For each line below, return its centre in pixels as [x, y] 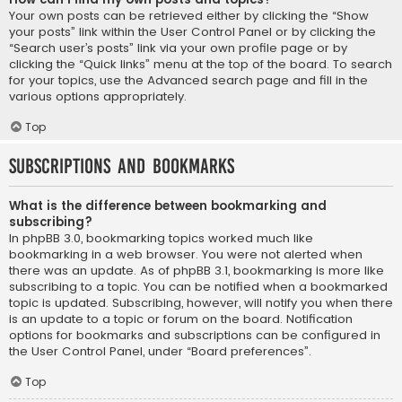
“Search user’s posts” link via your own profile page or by [178, 48]
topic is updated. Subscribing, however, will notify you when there [201, 303]
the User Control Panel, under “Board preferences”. [160, 352]
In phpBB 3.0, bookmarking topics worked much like [161, 239]
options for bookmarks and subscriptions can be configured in [195, 336]
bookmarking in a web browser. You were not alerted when [186, 255]
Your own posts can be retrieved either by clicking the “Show [189, 16]
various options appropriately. [98, 97]
